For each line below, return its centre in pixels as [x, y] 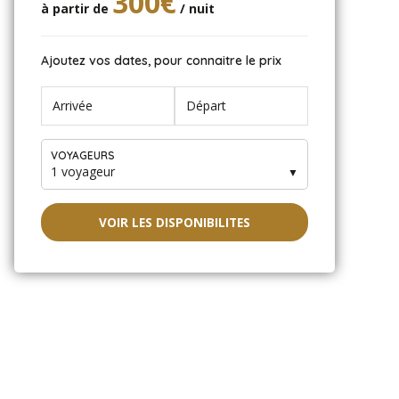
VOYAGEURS [83, 155]
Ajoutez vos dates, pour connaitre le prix [161, 61]
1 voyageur [83, 171]
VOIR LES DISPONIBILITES [175, 222]
